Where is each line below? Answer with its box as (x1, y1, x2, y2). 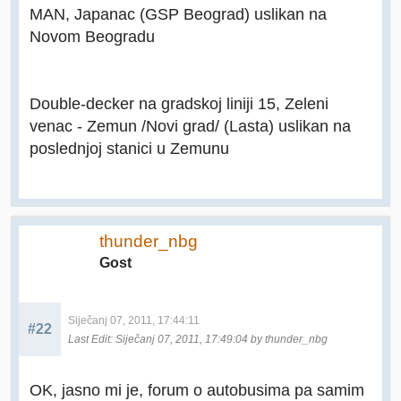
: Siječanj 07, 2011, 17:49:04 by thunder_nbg (110, 333, 328, 345)
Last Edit (68, 333, 110, 345)
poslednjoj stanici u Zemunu (30, 139, 229, 158)
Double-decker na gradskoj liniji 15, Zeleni (30, 94, 328, 114)
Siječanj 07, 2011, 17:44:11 (68, 314, 200, 326)
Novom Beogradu (30, 27, 155, 47)
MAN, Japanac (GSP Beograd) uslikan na (30, 4, 327, 24)
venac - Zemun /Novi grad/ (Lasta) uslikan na (30, 116, 351, 136)
